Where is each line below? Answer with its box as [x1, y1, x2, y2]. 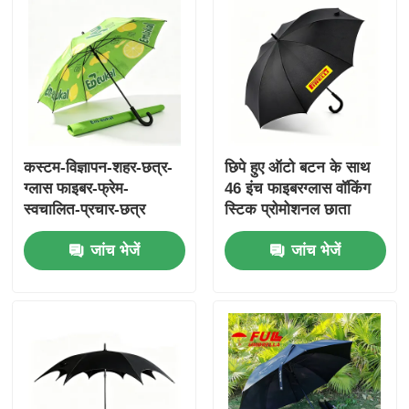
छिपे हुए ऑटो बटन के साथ [224, 158, 370, 176]
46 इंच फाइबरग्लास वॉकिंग [224, 179, 371, 197]
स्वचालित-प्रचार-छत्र [24, 200, 146, 218]
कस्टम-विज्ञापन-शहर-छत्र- [24, 158, 173, 176]
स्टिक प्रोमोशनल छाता [224, 200, 351, 218]
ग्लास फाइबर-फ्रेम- [24, 179, 130, 197]
